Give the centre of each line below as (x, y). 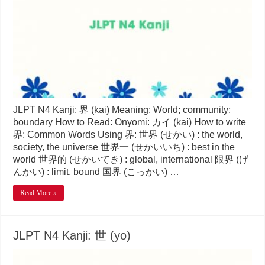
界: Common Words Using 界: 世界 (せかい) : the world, (128, 134)
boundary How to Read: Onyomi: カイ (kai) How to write (130, 122)
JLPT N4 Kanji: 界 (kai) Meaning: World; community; (122, 109)
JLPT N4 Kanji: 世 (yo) (72, 235)
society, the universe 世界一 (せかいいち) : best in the (124, 147)
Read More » (39, 193)
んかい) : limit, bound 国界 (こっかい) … (96, 172)
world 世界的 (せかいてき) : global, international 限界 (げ (131, 159)
